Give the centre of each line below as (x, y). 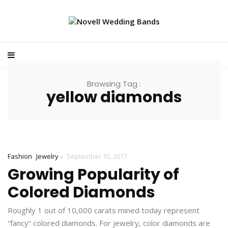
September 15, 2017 (97, 156)
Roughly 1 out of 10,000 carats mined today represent (104, 210)
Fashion (20, 156)
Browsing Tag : (114, 83)
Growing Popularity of (93, 174)
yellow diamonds (114, 97)
